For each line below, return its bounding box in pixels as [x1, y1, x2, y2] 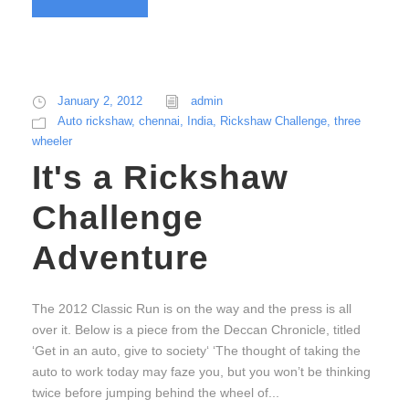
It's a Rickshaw [32, 159, 288, 197]
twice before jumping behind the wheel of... [32, 385, 279, 401]
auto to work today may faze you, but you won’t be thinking [32, 364, 371, 380]
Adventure [32, 239, 209, 278]
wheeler [32, 134, 72, 149]
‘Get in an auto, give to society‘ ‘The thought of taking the [32, 343, 361, 359]
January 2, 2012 [58, 94, 142, 109]
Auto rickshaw [58, 114, 131, 129]
